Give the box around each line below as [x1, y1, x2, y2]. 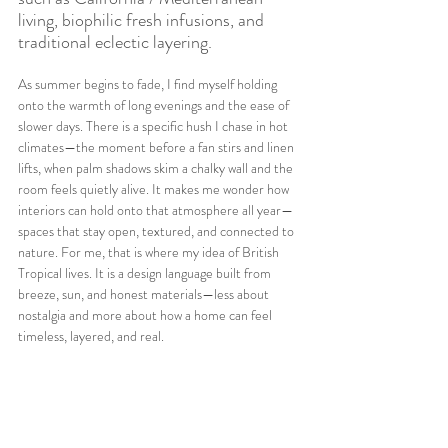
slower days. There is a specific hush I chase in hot [18, 115, 291, 136]
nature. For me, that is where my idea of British [18, 241, 282, 262]
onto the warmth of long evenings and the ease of [18, 94, 292, 115]
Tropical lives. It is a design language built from [18, 262, 274, 283]
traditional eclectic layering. [18, 28, 212, 55]
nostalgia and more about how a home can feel [18, 304, 275, 325]
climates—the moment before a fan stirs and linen [18, 136, 297, 157]
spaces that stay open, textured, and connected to [18, 220, 297, 241]
